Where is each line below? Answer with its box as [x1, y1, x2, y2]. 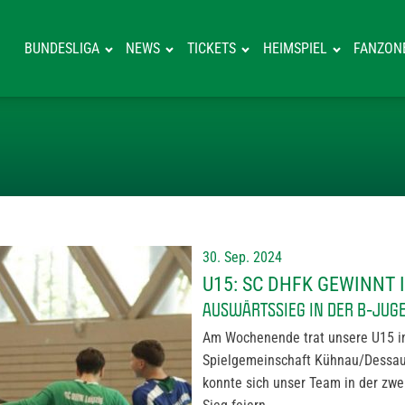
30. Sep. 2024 [202, 249, 282, 266]
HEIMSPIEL [262, 40, 327, 57]
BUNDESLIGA [24, 40, 99, 57]
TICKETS [187, 40, 237, 57]
